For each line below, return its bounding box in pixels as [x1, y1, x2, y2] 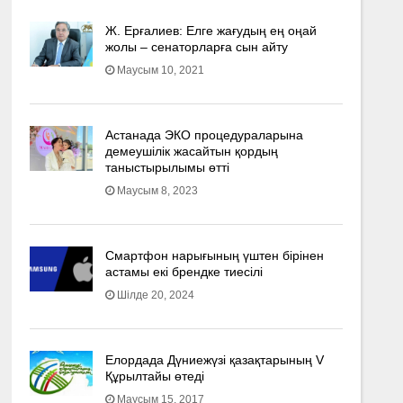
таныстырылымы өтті [104, 160, 229, 175]
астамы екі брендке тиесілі [104, 264, 263, 279]
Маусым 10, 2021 [116, 64, 204, 76]
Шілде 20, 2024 [116, 289, 194, 301]
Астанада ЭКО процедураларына [104, 128, 303, 142]
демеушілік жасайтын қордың [104, 144, 278, 158]
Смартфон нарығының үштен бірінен [104, 248, 324, 263]
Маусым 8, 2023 [116, 184, 198, 197]
